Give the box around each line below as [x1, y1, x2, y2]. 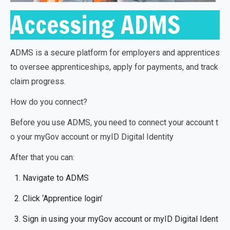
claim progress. [10, 76, 66, 86]
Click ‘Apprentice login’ [23, 194, 103, 203]
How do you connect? [10, 97, 87, 107]
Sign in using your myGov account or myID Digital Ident [23, 214, 218, 224]
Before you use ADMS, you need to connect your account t [10, 118, 218, 127]
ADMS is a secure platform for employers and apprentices [10, 48, 220, 57]
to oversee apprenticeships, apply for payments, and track [10, 62, 218, 72]
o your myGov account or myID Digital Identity [10, 132, 174, 142]
